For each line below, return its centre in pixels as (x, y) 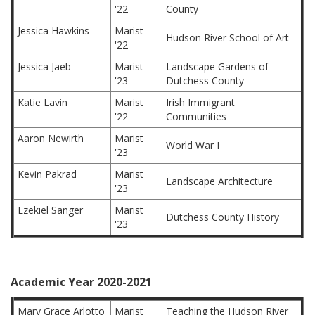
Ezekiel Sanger (50, 210)
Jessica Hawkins (53, 31)
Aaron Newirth (51, 138)
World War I (193, 145)
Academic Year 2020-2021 (81, 282)
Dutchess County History (223, 217)
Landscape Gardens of (217, 66)
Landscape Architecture (219, 181)
